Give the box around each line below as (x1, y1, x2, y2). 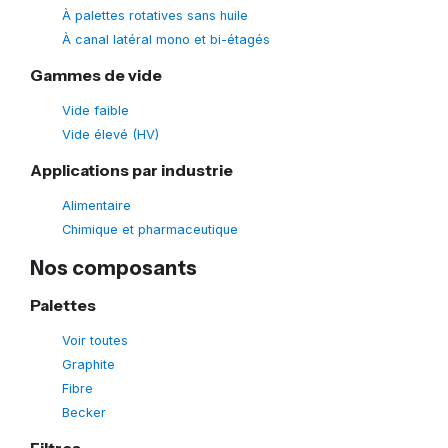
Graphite (62, 356, 115, 372)
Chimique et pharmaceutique (62, 221, 238, 237)
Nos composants (30, 255, 197, 280)
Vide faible (62, 102, 129, 118)
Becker (62, 404, 106, 420)
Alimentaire (62, 197, 131, 213)
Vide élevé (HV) (62, 126, 159, 142)
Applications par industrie (30, 159, 233, 180)
